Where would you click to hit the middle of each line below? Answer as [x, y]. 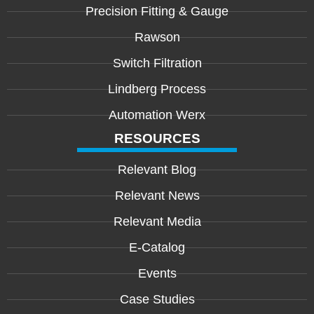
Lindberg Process [157, 89]
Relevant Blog [157, 169]
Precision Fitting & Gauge [157, 11]
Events [157, 273]
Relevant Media [157, 221]
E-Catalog [157, 247]
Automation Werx [157, 115]
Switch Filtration [157, 63]
